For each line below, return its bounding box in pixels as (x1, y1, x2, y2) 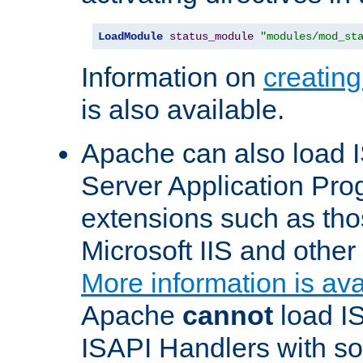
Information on (81, 62, 263, 93)
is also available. (81, 94, 284, 126)
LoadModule (98, 30, 163, 44)
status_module (169, 30, 254, 44)
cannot (182, 300, 273, 331)
